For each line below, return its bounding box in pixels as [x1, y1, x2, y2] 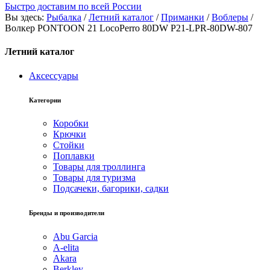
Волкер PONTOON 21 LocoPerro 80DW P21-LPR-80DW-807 [5, 23, 253, 33]
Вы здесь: [5, 12, 46, 22]
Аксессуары [29, 70, 78, 81]
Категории [29, 96, 61, 104]
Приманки [161, 12, 204, 22]
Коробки [53, 118, 89, 129]
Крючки [53, 129, 86, 140]
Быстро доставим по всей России [5, 1, 142, 11]
